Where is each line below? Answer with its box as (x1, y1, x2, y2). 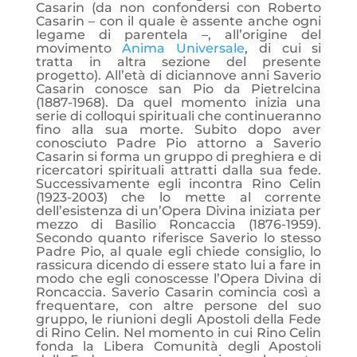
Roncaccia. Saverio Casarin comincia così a (35, 284, 322, 300)
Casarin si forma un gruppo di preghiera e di (35, 149, 322, 164)
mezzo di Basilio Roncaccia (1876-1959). (35, 217, 322, 232)
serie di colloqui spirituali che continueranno (35, 108, 322, 124)
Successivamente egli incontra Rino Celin (35, 176, 322, 191)
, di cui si (245, 41, 322, 56)
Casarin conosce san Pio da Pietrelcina (35, 81, 322, 96)
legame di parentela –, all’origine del (35, 27, 322, 42)
